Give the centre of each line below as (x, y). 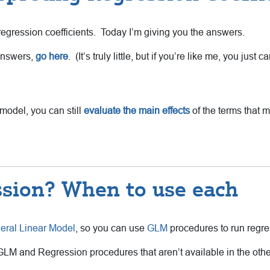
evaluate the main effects (137, 110)
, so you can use (111, 228)
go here (52, 56)
